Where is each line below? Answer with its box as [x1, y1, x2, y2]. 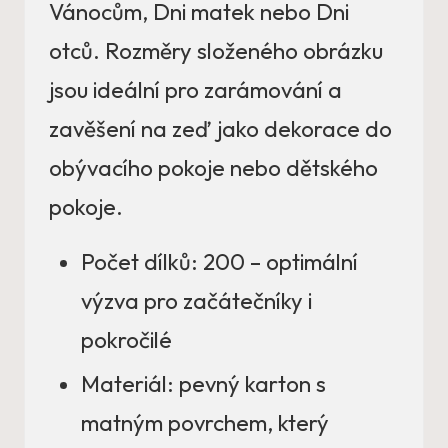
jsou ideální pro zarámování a [49, 76, 342, 105]
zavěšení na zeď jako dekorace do [49, 115, 392, 144]
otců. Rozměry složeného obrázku [49, 37, 383, 66]
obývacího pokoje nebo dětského [49, 154, 378, 183]
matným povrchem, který [81, 409, 329, 438]
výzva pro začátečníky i [81, 287, 312, 316]
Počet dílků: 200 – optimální [81, 248, 358, 277]
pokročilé [81, 326, 172, 355]
